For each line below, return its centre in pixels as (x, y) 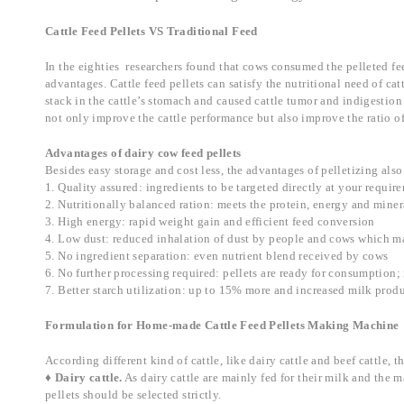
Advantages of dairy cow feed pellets (143, 153)
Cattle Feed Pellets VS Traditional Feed (151, 32)
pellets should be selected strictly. (133, 395)
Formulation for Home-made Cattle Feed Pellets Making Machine (222, 326)
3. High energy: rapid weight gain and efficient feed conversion (210, 222)
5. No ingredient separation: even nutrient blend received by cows (217, 256)
